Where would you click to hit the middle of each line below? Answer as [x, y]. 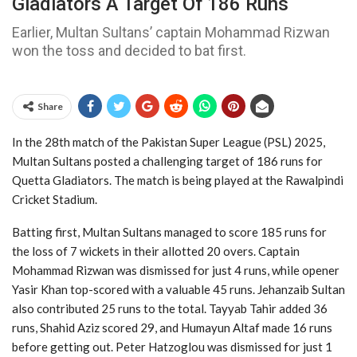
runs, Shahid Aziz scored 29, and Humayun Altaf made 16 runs [172, 327]
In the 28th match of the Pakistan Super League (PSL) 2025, [169, 141]
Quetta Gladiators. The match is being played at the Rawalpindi [178, 180]
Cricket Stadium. [55, 199]
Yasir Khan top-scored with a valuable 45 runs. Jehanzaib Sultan [178, 289]
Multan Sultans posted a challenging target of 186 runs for [167, 161]
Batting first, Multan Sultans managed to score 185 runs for [169, 231]
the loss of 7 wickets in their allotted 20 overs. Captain [156, 251]
